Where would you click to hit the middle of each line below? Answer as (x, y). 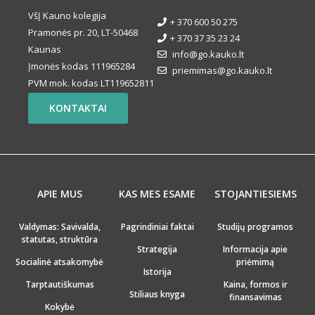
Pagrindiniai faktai (157, 226)
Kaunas (45, 49)
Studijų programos (256, 226)
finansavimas (255, 297)
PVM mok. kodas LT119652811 (91, 83)
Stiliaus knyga (157, 294)
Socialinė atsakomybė (60, 262)
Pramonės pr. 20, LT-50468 (83, 32)
